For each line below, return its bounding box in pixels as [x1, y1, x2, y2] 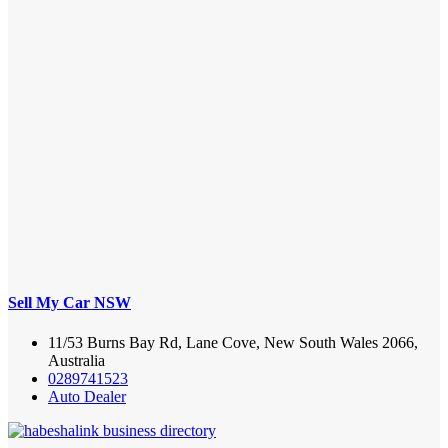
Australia [48, 351, 105, 369]
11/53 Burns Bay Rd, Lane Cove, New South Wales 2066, [48, 333, 418, 351]
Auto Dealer [48, 387, 126, 405]
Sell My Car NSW [8, 294, 131, 312]
